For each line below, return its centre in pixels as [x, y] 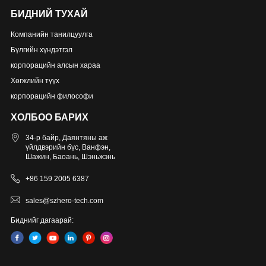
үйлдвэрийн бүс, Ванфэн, [68, 148]
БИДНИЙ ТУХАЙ [49, 14]
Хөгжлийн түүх [35, 81]
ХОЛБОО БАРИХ [49, 118]
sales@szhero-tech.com [64, 201]
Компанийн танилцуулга [51, 35]
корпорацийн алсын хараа [55, 66]
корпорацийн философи [52, 96]
